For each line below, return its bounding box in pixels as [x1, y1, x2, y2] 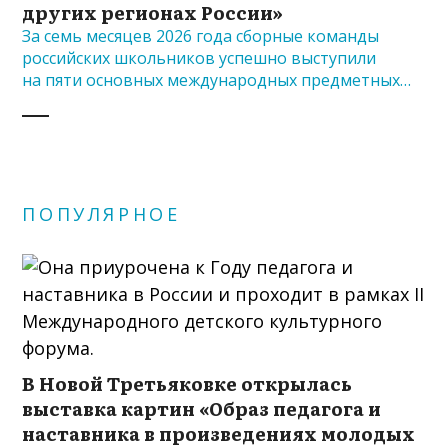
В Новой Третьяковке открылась [22, 369, 353, 397]
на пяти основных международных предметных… [22, 69, 412, 92]
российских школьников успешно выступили [22, 47, 377, 70]
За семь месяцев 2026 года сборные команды [22, 25, 380, 48]
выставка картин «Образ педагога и [22, 394, 382, 422]
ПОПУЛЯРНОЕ [22, 201, 181, 226]
